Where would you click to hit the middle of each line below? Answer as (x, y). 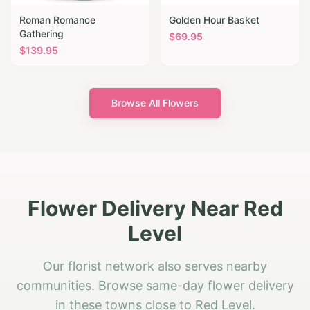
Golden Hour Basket (214, 20)
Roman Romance (57, 20)
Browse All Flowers (155, 103)
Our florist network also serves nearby (155, 266)
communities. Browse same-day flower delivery (155, 286)
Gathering (42, 34)
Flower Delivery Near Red (155, 209)
